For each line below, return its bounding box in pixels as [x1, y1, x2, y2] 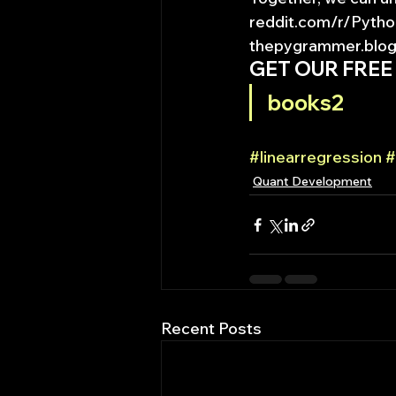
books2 [268, 89, 344, 116]
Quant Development [253, 173, 372, 189]
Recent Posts [161, 318, 262, 339]
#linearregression [249, 147, 382, 167]
